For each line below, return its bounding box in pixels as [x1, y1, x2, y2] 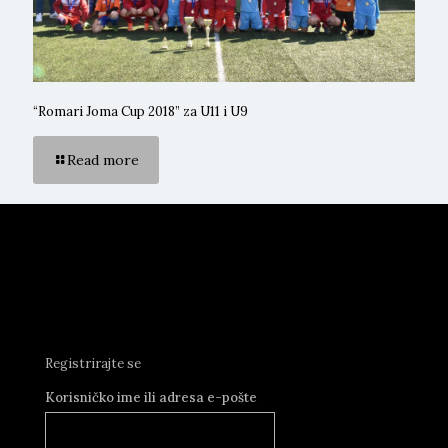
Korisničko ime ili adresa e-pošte [45, 389, 257, 406]
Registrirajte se [45, 355, 141, 372]
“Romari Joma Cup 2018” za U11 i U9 [33, 103, 248, 120]
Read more [67, 151, 139, 169]
